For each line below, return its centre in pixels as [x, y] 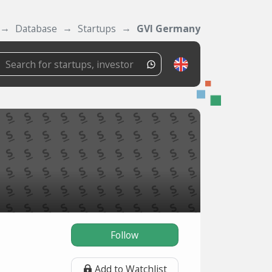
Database [36, 29]
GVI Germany [168, 29]
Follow [125, 235]
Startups [97, 29]
